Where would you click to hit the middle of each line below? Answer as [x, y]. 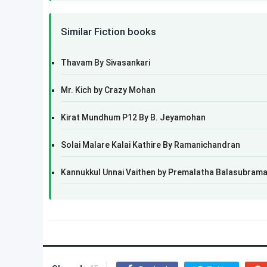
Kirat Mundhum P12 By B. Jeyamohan [133, 117]
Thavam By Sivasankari [105, 63]
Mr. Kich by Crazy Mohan [108, 90]
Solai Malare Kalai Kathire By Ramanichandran [150, 145]
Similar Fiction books [108, 32]
